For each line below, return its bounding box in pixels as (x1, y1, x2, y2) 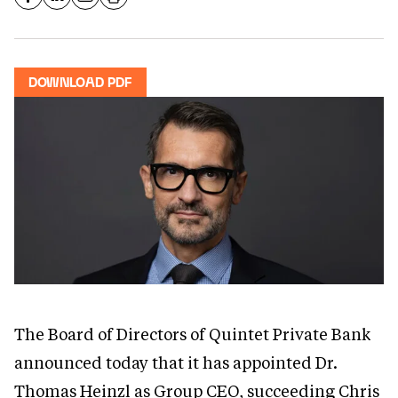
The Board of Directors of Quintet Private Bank (14, 323, 371, 346)
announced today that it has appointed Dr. (14, 352, 338, 374)
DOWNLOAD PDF (28, 77, 132, 90)
